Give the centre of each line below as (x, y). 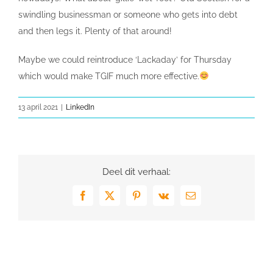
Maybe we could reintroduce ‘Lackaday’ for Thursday (125, 59)
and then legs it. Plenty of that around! (95, 31)
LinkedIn (80, 107)
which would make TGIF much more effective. (109, 76)
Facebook (101, 200)
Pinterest (152, 200)
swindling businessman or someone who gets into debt (128, 14)
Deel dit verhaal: (136, 172)
